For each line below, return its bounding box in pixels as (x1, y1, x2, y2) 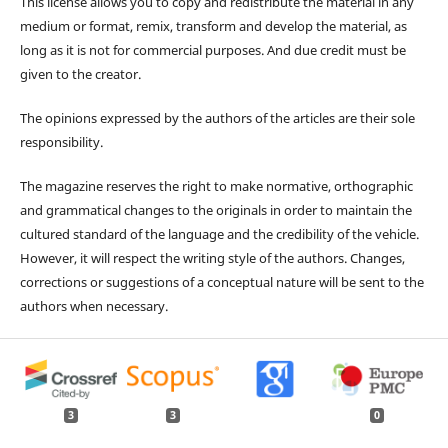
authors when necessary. (19, 296, 168, 315)
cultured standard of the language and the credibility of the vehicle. (19, 224, 419, 243)
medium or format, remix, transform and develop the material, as (19, 16, 407, 35)
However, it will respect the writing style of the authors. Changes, (19, 248, 405, 267)
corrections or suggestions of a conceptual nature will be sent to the (19, 272, 424, 291)
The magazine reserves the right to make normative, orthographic (19, 176, 413, 195)
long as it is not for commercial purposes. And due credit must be (19, 40, 406, 59)
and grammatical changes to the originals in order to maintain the (19, 200, 412, 219)
